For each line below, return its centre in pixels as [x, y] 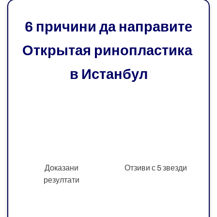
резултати [62, 180]
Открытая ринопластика [108, 51]
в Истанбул [108, 75]
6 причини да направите [108, 27]
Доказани [62, 168]
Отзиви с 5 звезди [155, 168]
